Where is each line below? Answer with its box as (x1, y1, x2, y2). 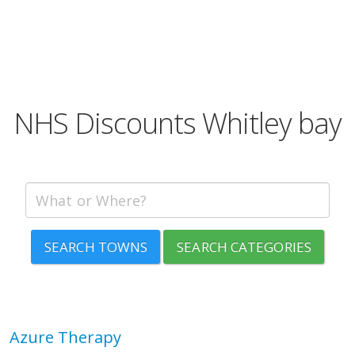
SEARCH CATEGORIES (177, 238, 311, 256)
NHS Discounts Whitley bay (13, 104, 342, 143)
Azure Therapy (10, 326, 121, 348)
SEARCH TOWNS (44, 238, 148, 256)
